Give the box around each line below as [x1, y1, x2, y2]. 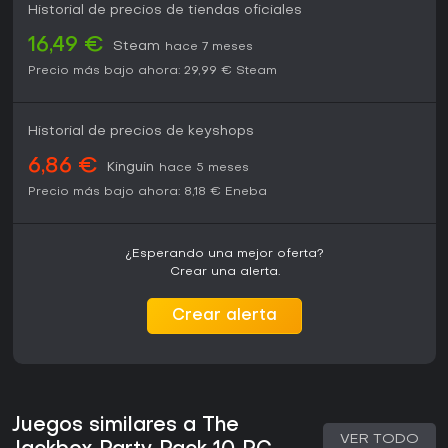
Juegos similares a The [12, 416, 239, 437]
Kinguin [107, 161, 154, 175]
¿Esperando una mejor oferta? [125, 248, 324, 261]
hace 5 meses [159, 162, 249, 175]
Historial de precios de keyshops [28, 125, 254, 139]
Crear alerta [172, 308, 277, 325]
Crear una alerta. [169, 266, 280, 279]
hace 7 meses [165, 41, 253, 54]
